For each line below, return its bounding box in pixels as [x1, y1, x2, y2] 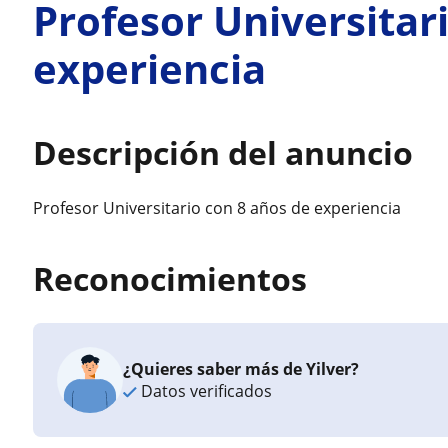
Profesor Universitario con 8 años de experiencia [33, 197, 402, 219]
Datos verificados [137, 380, 273, 402]
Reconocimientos [33, 257, 308, 300]
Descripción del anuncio [33, 131, 414, 174]
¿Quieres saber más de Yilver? [123, 358, 360, 380]
